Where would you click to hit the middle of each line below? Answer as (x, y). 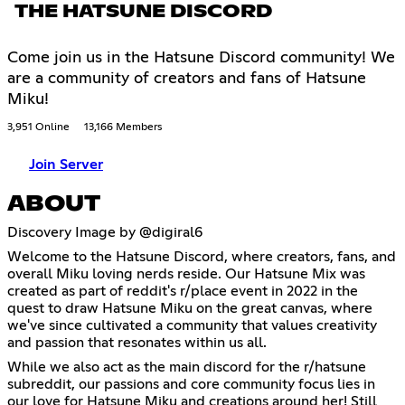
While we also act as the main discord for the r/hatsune (187, 367)
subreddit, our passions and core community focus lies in (191, 385)
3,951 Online (38, 128)
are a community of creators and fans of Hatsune (187, 79)
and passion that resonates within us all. (137, 343)
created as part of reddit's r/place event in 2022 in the (183, 292)
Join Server (66, 165)
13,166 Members (123, 128)
